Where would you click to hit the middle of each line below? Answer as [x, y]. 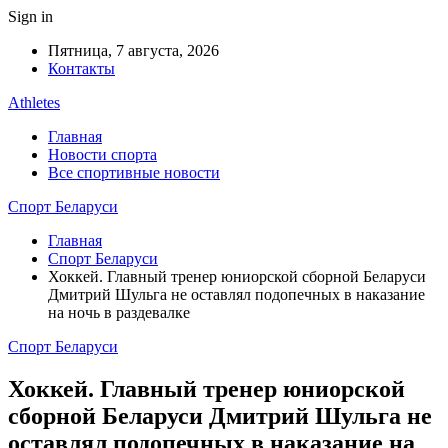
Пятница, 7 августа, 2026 [133, 50]
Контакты [81, 68]
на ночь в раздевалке [123, 312]
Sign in [30, 16]
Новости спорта [102, 154]
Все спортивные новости [134, 172]
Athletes [34, 102]
